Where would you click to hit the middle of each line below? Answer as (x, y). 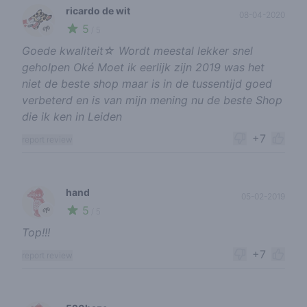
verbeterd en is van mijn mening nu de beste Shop (152, 100)
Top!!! (36, 233)
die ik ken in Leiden (72, 117)
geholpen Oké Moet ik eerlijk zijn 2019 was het (143, 67)
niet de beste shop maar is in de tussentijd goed (147, 84)
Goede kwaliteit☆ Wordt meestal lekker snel (137, 51)
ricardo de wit (98, 11)
